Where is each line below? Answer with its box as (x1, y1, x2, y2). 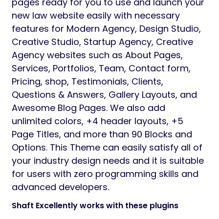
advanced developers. (12, 181, 109, 194)
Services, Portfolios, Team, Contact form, (12, 62, 191, 75)
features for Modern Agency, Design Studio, (12, 22, 201, 35)
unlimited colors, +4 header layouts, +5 (12, 115, 183, 128)
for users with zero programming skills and (12, 168, 198, 180)
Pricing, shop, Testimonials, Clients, (12, 75, 163, 88)
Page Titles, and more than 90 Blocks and (12, 128, 192, 141)
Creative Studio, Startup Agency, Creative (12, 36, 193, 48)
